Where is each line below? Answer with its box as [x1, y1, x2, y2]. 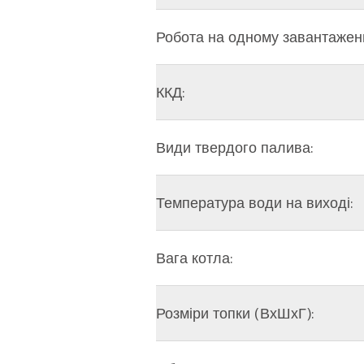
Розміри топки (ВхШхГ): [156, 304, 314, 323]
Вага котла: [156, 249, 233, 267]
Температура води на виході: [156, 193, 353, 212]
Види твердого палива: [156, 138, 314, 157]
